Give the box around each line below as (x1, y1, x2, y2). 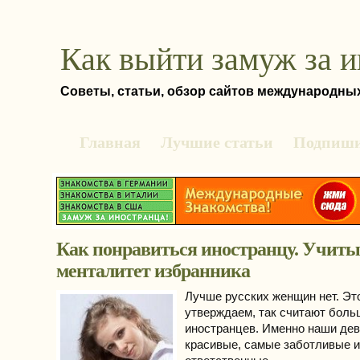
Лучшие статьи (161, 133, 273, 151)
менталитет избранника (56, 260, 250, 281)
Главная (80, 133, 141, 151)
